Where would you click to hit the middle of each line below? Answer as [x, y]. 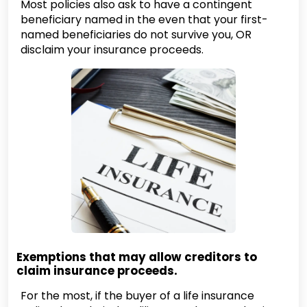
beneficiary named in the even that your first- [144, 20]
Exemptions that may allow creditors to [137, 257]
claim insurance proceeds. [97, 271]
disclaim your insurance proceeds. [112, 50]
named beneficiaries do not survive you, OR [136, 35]
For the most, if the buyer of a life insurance [137, 296]
